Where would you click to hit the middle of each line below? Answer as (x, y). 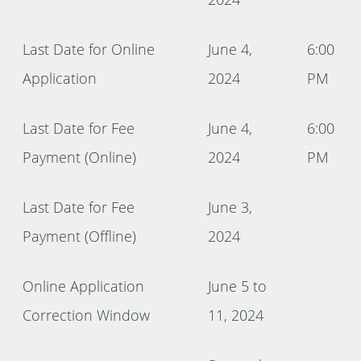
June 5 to (238, 286)
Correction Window (87, 315)
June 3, (230, 207)
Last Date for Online (89, 49)
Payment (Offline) (80, 236)
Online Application (84, 286)
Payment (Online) (80, 157)
